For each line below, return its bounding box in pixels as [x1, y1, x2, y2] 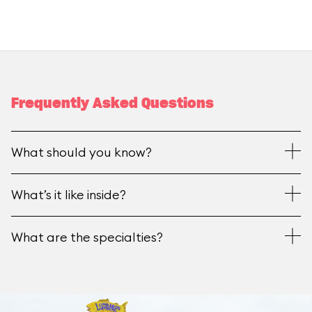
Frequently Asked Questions [11, 97, 214, 111]
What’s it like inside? [11, 187, 126, 203]
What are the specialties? [11, 229, 163, 245]
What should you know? [11, 144, 152, 160]
